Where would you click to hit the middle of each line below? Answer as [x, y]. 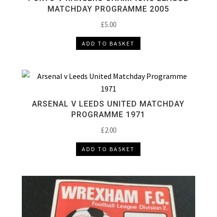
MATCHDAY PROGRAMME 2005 [108, 9]
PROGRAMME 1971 [108, 115]
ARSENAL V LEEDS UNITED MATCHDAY [108, 104]
